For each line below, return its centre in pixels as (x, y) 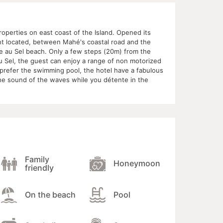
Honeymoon (137, 164)
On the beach (50, 195)
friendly (39, 167)
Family (37, 159)
